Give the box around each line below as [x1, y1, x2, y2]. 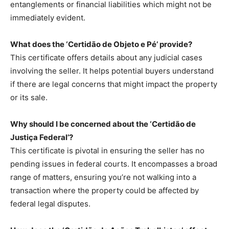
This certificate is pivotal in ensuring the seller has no [10, 145, 204, 155]
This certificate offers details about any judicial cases [10, 52, 202, 62]
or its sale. [10, 92, 48, 102]
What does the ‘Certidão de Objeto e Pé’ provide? [10, 39, 192, 49]
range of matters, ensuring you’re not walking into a [10, 172, 196, 182]
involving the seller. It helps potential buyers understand [10, 65, 214, 76]
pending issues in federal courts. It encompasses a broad [10, 158, 217, 169]
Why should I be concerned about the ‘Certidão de [10, 119, 196, 129]
